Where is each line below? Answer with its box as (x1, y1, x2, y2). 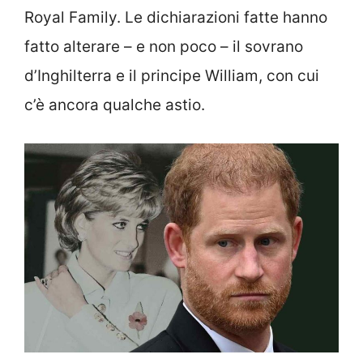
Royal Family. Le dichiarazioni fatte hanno (24, 8, 327, 27)
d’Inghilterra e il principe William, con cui (24, 66, 319, 85)
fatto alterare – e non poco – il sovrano (24, 37, 303, 56)
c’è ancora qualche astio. (24, 96, 205, 114)
